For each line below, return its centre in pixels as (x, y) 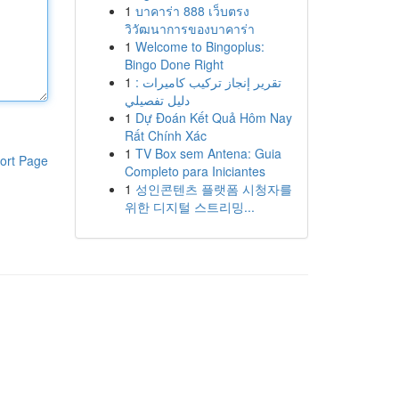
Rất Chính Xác (165, 135)
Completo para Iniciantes (195, 171)
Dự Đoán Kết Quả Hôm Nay (213, 118)
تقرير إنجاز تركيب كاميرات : (208, 82)
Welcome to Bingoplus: (199, 46)
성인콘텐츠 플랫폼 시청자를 (213, 189)
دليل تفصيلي (157, 100)
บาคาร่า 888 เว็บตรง (192, 11)
